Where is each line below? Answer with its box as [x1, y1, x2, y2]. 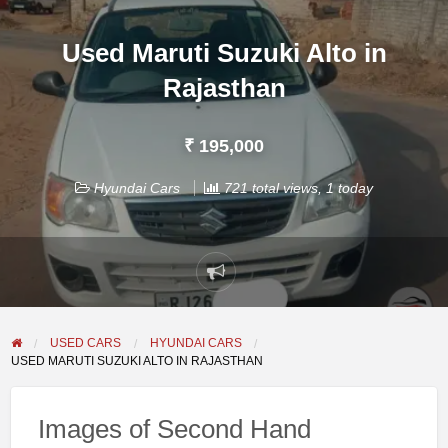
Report [214, 273, 268, 294]
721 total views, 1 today [220, 179, 373, 196]
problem [214, 300, 279, 321]
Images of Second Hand [37, 415, 311, 444]
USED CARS [50, 336, 122, 350]
